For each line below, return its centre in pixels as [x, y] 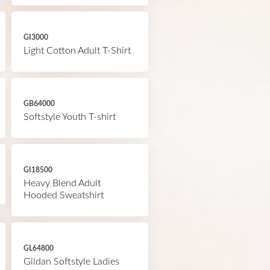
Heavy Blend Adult [62, 183]
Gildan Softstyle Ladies [71, 262]
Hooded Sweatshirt [63, 195]
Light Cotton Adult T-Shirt [77, 51]
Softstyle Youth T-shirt [69, 117]
